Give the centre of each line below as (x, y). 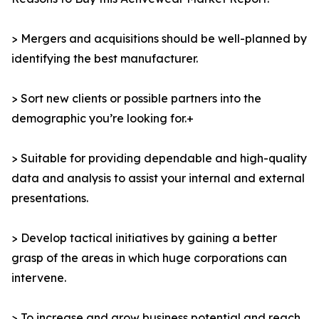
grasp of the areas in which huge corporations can (149, 258)
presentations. (50, 198)
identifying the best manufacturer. (105, 59)
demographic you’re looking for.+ (103, 119)
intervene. (39, 278)
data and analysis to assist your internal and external (158, 178)
